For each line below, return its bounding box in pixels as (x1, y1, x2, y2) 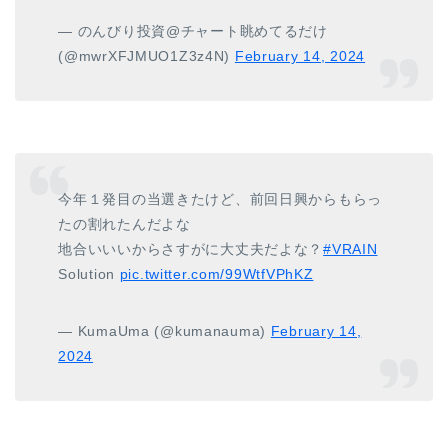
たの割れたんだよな (58, 216, 191, 233)
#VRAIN (323, 241, 378, 258)
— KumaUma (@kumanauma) (58, 323, 271, 340)
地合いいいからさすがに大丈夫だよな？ (58, 241, 324, 258)
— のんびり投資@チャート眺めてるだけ (58, 22, 328, 39)
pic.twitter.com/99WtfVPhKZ (119, 266, 314, 283)
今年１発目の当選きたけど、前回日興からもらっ (58, 191, 383, 208)
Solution (58, 266, 120, 283)
